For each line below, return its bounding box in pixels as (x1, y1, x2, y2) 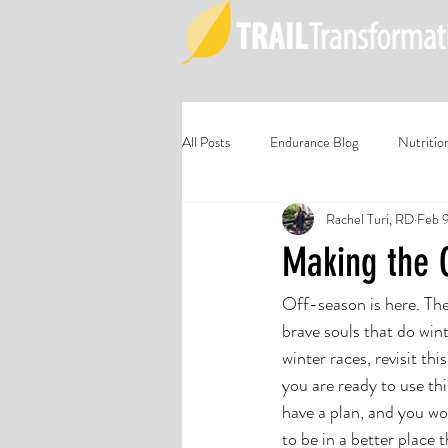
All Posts (182, 131, 230, 152)
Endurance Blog (270, 131, 358, 152)
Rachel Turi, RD (326, 208, 414, 229)
